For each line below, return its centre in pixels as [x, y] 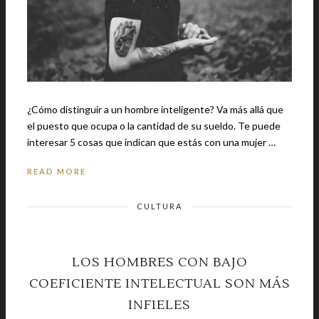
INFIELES [159, 305]
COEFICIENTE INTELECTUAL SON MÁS [159, 283]
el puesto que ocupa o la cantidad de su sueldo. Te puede [132, 125]
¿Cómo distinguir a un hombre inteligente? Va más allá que [155, 109]
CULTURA [159, 206]
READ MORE [57, 171]
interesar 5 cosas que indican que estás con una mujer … [173, 142]
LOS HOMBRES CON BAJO [159, 262]
